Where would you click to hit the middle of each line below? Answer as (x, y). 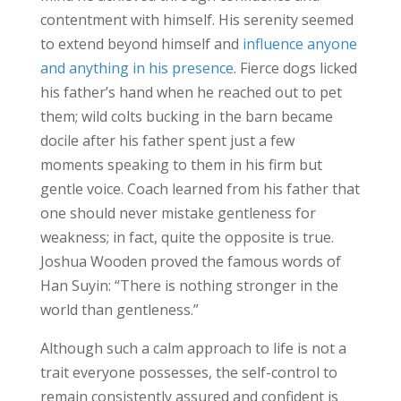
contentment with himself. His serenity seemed (196, 20)
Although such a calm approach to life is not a (193, 349)
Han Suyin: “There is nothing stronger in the (189, 286)
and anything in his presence (137, 68)
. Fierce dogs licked (295, 68)
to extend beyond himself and (141, 44)
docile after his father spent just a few (167, 141)
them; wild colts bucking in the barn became (186, 117)
